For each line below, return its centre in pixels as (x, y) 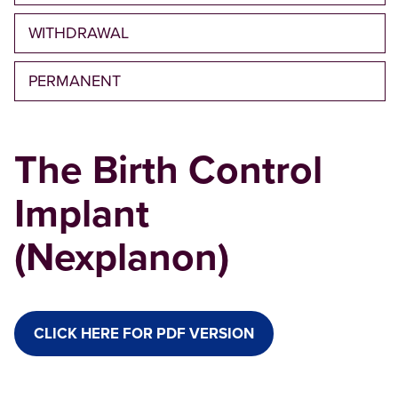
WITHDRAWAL (78, 33)
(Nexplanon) (121, 257)
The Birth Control (168, 170)
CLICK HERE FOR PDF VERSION (143, 333)
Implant (81, 214)
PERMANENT (75, 81)
